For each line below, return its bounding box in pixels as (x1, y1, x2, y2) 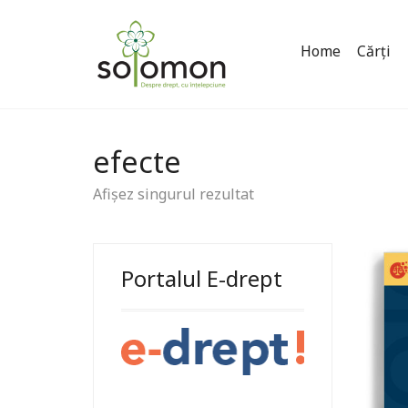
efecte (93, 142, 181, 181)
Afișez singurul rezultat (93, 184, 254, 204)
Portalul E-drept (121, 263, 282, 293)
